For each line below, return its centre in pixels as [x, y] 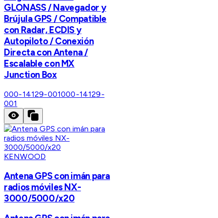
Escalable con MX [39, 64]
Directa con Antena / [46, 53]
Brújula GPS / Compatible [55, 19]
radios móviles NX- [43, 187]
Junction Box [30, 75]
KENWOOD [25, 156]
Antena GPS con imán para [57, 176]
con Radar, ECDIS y [43, 30]
